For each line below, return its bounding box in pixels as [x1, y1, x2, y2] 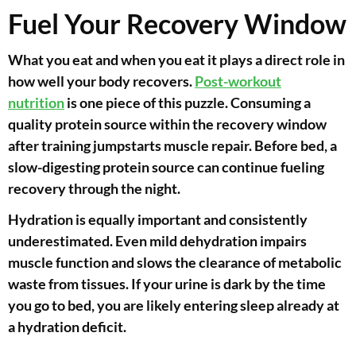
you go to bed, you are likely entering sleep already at [8, 296, 339, 315]
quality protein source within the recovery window [8, 115, 327, 133]
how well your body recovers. [8, 72, 195, 91]
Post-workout [195, 72, 281, 91]
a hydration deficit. [8, 318, 126, 336]
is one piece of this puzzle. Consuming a [64, 94, 311, 112]
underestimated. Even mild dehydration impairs [8, 232, 307, 250]
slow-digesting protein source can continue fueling [8, 158, 324, 176]
